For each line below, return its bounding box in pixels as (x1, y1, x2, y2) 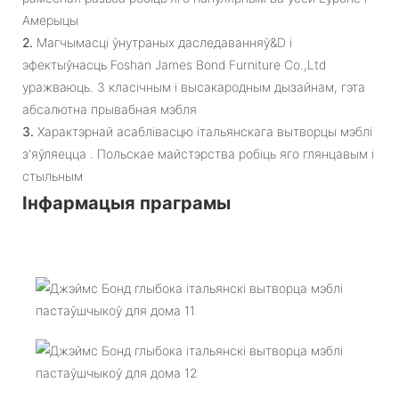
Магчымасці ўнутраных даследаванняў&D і (37, 34, 292, 50)
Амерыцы (22, 12, 78, 28)
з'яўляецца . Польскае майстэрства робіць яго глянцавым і (22, 145, 374, 161)
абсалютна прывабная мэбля (22, 101, 197, 117)
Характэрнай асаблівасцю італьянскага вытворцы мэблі (37, 123, 372, 139)
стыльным (22, 167, 83, 183)
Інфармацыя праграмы (22, 191, 231, 214)
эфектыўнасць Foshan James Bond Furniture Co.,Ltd (22, 56, 326, 72)
